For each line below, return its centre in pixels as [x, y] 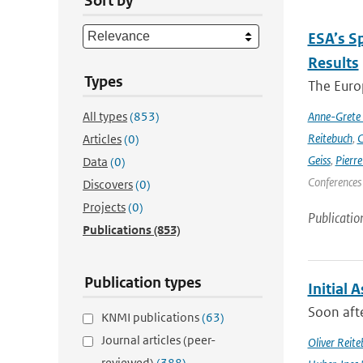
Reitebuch [330, 138]
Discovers [108, 184]
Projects [104, 207]
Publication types [143, 282]
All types [105, 116]
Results [333, 63]
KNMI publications [152, 317]
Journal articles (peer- [158, 340]
